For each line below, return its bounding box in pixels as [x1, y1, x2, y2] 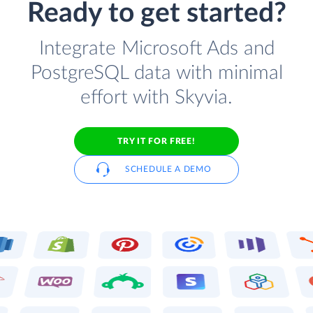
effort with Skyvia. [80, 87, 233, 108]
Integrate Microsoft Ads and [38, 38, 275, 59]
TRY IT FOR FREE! [117, 136, 196, 145]
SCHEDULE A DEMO [125, 165, 212, 174]
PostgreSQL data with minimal [30, 63, 283, 84]
